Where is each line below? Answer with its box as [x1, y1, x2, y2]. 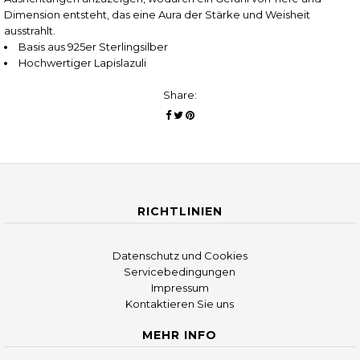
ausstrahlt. [3, 24, 55, 37]
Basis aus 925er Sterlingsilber [18, 40, 168, 53]
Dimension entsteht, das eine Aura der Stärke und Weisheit [3, 8, 310, 21]
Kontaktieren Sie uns [125, 297, 235, 310]
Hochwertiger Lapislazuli [18, 56, 146, 69]
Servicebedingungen [124, 265, 236, 278]
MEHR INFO [142, 328, 218, 342]
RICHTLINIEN [137, 204, 223, 219]
